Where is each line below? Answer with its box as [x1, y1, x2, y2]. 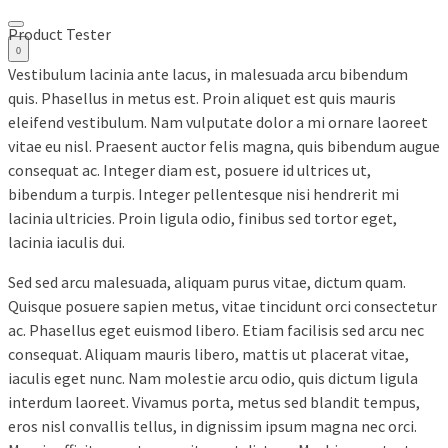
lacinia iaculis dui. [8, 232, 125, 253]
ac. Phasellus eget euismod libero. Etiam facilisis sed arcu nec [8, 320, 424, 341]
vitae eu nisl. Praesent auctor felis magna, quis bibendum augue [8, 136, 440, 157]
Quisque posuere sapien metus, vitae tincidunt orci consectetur [8, 296, 437, 317]
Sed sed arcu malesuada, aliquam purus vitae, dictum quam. [8, 272, 406, 293]
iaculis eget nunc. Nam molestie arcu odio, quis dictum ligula [8, 368, 418, 389]
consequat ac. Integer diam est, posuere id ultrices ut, [8, 160, 371, 181]
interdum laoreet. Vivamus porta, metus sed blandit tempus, [8, 392, 420, 413]
